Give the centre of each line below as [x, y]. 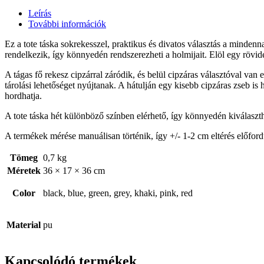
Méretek [24, 170]
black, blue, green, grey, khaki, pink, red [118, 193]
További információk [67, 24]
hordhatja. [23, 95]
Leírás [40, 13]
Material [24, 225]
